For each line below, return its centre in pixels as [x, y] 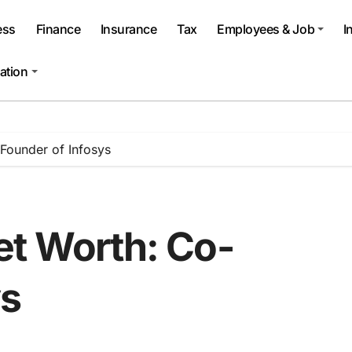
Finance [58, 29]
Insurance [128, 29]
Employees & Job [266, 29]
